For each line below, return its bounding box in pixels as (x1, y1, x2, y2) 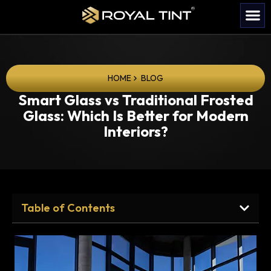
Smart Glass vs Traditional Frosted (18, 90, 253, 109)
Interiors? (103, 122, 168, 140)
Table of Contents (21, 201, 115, 215)
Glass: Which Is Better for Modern (22, 106, 249, 125)
